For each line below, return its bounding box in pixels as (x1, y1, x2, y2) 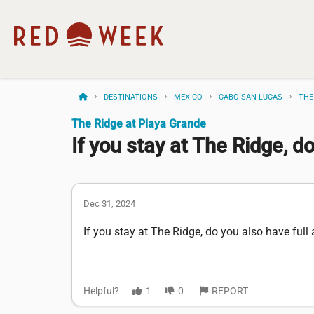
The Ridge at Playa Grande (71, 117, 206, 130)
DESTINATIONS (104, 93, 158, 102)
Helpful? (83, 285, 119, 297)
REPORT (212, 285, 248, 297)
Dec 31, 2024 (83, 198, 135, 210)
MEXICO (174, 93, 203, 102)
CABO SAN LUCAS (219, 93, 282, 102)
